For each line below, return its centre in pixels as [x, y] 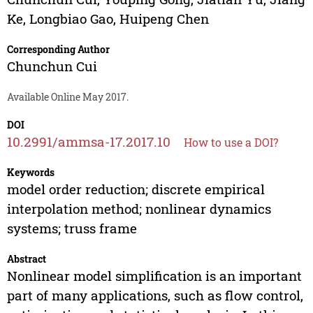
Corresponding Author [58, 50]
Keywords [30, 173]
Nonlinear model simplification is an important [154, 276]
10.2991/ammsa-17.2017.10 [88, 142]
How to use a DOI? [231, 143]
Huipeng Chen [164, 19]
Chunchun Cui [52, 66]
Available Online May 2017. [67, 97]
